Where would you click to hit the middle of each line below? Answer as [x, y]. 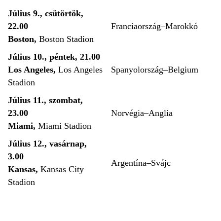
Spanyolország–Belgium [155, 70]
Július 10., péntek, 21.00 [54, 57]
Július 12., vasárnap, [47, 144]
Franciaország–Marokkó [154, 26]
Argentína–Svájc [141, 163]
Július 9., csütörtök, [46, 14]
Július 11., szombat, [45, 100]
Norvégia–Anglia [142, 113]
